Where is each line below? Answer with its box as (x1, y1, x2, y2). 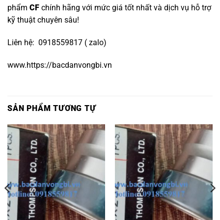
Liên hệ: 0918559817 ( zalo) (7, 37, 107, 47)
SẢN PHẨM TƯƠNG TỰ (7, 104, 96, 113)
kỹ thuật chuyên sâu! (7, 15, 79, 25)
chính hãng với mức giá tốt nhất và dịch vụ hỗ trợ (39, 3, 211, 12)
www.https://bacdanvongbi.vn (7, 60, 112, 70)
